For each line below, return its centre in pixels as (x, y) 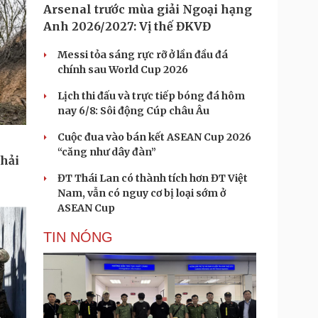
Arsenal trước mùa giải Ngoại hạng (148, 9)
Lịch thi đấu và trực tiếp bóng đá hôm (151, 96)
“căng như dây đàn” (107, 152)
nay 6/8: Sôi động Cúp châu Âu (133, 111)
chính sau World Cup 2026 (123, 70)
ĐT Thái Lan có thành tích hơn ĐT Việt (153, 178)
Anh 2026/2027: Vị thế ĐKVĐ (127, 26)
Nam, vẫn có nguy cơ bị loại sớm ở (142, 193)
